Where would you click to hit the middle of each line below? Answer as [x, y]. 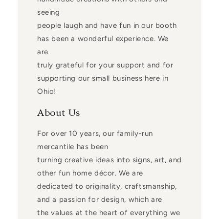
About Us [58, 113]
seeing [48, 12]
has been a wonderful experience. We [103, 38]
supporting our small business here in [103, 78]
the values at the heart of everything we [109, 213]
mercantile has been [73, 147]
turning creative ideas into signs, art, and [109, 160]
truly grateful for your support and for [105, 65]
